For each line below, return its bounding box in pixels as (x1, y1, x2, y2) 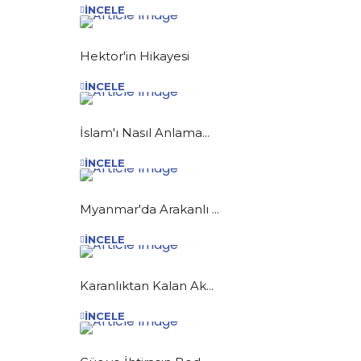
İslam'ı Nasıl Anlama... (80, 124, 210, 140)
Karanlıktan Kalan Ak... (80, 277, 214, 293)
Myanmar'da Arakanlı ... (80, 201, 219, 217)
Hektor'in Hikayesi (80, 48, 189, 64)
